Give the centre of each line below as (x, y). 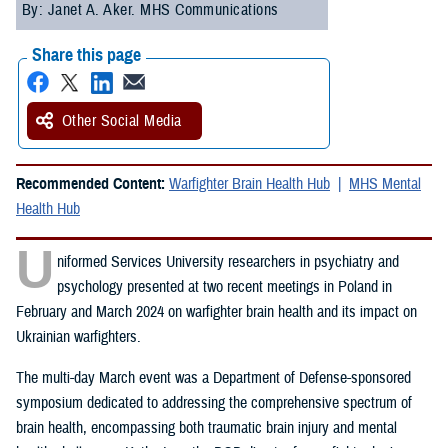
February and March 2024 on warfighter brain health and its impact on (216, 312)
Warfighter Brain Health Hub (249, 184)
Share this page (86, 55)
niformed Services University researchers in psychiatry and (228, 262)
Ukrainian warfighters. (78, 337)
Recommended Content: (92, 184)
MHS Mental (385, 184)
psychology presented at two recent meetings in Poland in (224, 287)
